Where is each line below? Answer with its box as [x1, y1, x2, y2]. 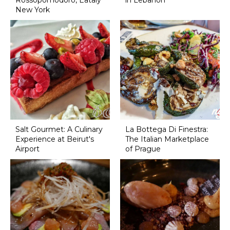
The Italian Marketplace [125, 134, 209, 144]
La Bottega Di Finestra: [125, 124, 208, 134]
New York [15, 5, 50, 15]
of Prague [125, 144, 161, 154]
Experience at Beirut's [15, 134, 94, 144]
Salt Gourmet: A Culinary [15, 124, 103, 134]
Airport [15, 144, 40, 154]
